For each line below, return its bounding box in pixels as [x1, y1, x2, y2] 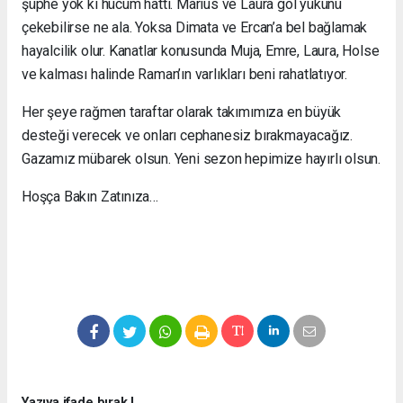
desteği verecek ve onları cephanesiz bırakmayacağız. [22, 126, 354, 144]
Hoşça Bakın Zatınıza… [22, 187, 158, 205]
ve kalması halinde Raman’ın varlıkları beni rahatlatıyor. [22, 65, 348, 83]
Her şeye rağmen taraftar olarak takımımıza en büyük [22, 103, 342, 121]
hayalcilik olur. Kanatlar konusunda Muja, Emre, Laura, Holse [22, 41, 380, 59]
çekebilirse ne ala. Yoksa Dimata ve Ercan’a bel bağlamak [22, 18, 368, 36]
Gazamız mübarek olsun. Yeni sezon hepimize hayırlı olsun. [22, 149, 381, 167]
